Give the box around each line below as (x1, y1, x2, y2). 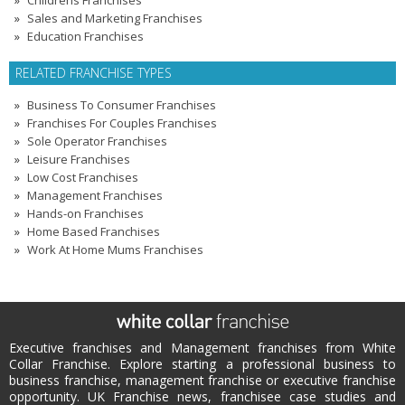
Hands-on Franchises (27, 205, 144, 221)
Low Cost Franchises (27, 169, 138, 185)
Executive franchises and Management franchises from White (9, 339, 396, 356)
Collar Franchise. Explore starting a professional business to (9, 355, 396, 372)
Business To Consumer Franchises (27, 97, 216, 113)
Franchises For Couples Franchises (27, 115, 217, 131)
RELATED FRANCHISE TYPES (15, 64, 172, 81)
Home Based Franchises (27, 223, 160, 240)
